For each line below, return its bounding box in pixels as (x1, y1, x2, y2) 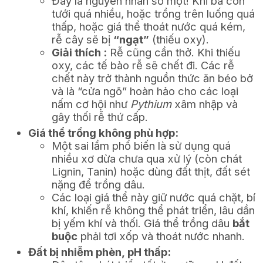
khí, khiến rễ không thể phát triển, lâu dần (52, 203, 255, 217)
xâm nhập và (171, 97, 238, 110)
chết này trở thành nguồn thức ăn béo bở (52, 71, 253, 85)
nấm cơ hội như (52, 97, 130, 110)
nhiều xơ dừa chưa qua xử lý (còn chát (52, 151, 242, 165)
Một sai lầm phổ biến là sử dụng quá (52, 139, 231, 152)
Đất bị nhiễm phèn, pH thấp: (28, 245, 171, 258)
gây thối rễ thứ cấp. (52, 110, 148, 123)
